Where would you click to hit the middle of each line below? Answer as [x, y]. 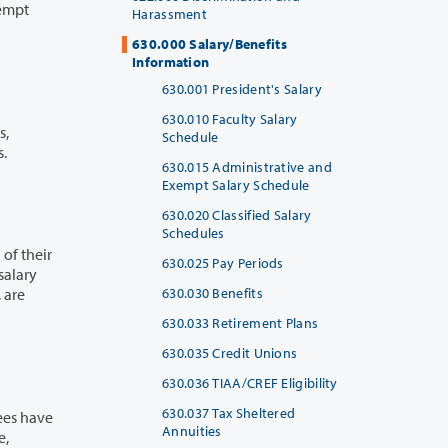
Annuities [192, 430]
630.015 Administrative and [247, 166]
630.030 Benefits [212, 292]
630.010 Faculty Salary [230, 118]
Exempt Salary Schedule [236, 184]
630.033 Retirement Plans [240, 322]
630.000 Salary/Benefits [209, 43]
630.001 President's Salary [242, 88]
